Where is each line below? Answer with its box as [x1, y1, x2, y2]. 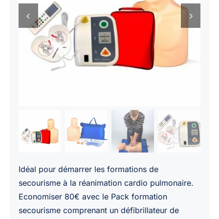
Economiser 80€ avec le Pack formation [18, 192, 167, 202]
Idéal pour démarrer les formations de [18, 164, 158, 175]
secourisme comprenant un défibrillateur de [18, 205, 179, 216]
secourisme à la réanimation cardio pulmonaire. [18, 178, 194, 188]
